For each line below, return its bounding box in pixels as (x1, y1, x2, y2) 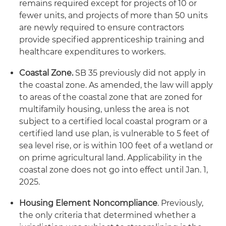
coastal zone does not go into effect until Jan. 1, (19, 165, 208, 175)
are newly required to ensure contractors (19, 23, 184, 32)
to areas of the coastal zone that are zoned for (19, 92, 202, 102)
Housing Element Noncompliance (19, 198, 157, 208)
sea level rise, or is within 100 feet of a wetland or (19, 141, 213, 150)
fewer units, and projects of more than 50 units (19, 11, 208, 20)
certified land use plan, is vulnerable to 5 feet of (19, 129, 209, 138)
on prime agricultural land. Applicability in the (19, 153, 202, 162)
